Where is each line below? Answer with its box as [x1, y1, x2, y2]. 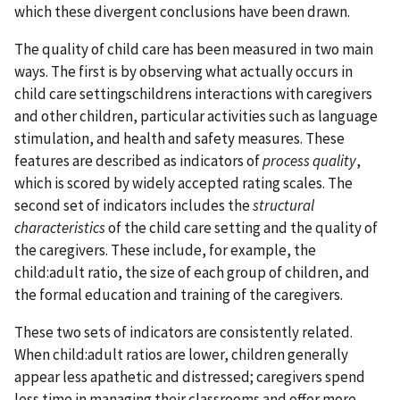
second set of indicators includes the [14, 195, 253, 215]
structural [253, 195, 314, 215]
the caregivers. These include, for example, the [14, 239, 316, 260]
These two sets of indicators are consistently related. [14, 321, 353, 342]
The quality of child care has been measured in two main [14, 38, 373, 59]
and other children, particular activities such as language [14, 105, 378, 126]
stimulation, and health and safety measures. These [14, 128, 345, 148]
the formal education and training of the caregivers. [14, 284, 343, 304]
